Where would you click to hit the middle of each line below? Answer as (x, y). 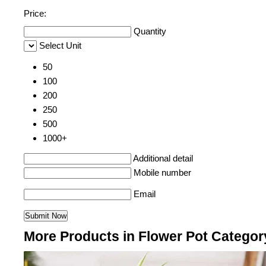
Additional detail (163, 159)
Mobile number (162, 173)
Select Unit (60, 46)
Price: (35, 14)
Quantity (150, 31)
